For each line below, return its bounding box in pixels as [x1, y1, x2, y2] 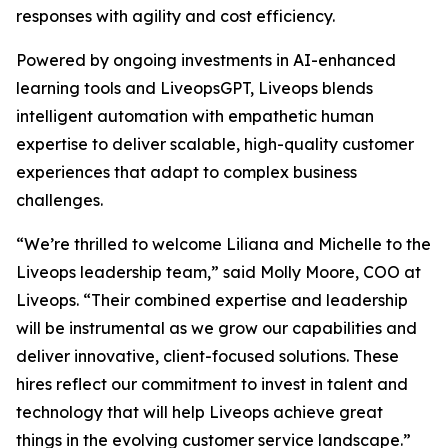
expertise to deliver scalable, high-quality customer [16, 134, 414, 155]
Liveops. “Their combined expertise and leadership [16, 290, 408, 311]
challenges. [16, 190, 103, 211]
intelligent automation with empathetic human [16, 106, 374, 127]
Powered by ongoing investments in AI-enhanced [16, 50, 396, 71]
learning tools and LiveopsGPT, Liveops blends [16, 78, 373, 99]
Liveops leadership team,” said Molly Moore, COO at [16, 262, 421, 283]
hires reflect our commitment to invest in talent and [16, 374, 408, 395]
